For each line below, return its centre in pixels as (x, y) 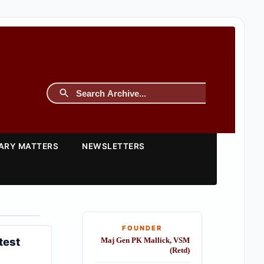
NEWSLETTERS (113, 146)
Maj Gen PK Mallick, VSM (145, 240)
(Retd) (179, 250)
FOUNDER (142, 228)
